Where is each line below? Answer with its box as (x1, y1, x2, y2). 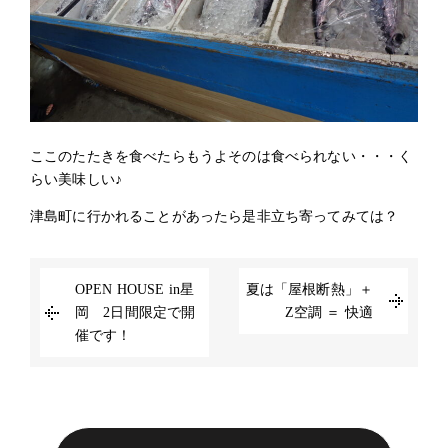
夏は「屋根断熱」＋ (245, 282, 373, 297)
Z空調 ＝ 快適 (284, 305, 373, 320)
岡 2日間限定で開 (75, 305, 196, 320)
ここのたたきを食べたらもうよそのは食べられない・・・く (30, 149, 413, 164)
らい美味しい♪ (30, 172, 123, 187)
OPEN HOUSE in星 (75, 282, 195, 297)
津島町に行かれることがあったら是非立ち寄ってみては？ (30, 209, 399, 224)
